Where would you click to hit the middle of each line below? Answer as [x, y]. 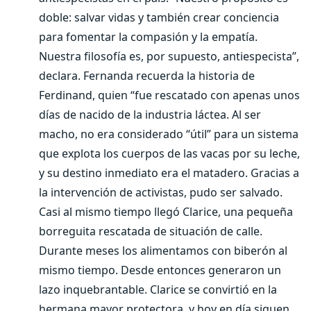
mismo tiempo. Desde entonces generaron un [160, 270]
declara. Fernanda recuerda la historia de [147, 76]
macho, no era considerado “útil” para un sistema [169, 134]
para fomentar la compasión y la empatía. [148, 37]
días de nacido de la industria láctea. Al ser [150, 115]
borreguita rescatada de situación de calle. [151, 231]
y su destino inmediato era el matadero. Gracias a [169, 173]
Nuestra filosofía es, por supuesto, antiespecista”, [169, 56]
